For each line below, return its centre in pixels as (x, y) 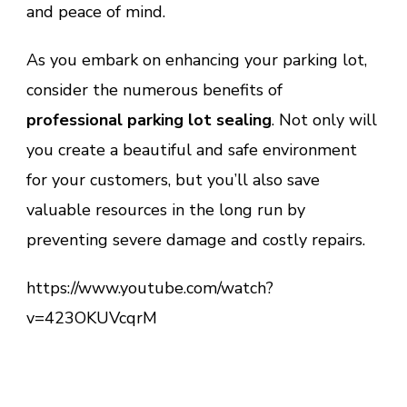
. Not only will (324, 120)
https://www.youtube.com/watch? (150, 288)
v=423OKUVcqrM (92, 318)
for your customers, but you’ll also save (173, 180)
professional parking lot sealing (149, 120)
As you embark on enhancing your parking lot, (197, 60)
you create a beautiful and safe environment (192, 150)
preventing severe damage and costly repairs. (198, 240)
